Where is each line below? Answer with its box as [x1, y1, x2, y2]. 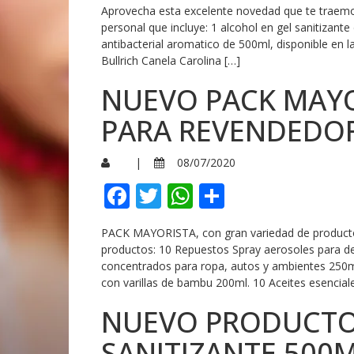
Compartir [224, 178, 345, 213]
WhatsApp [193, 178, 314, 213]
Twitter [161, 178, 246, 213]
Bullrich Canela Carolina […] [101, 52, 240, 68]
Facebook [130, 178, 241, 213]
